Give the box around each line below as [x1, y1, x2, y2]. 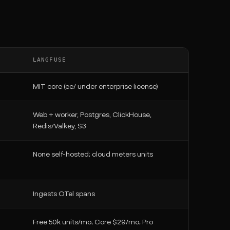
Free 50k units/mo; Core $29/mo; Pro [33, 219, 153, 226]
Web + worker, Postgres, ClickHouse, [33, 111, 151, 119]
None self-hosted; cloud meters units [33, 151, 153, 158]
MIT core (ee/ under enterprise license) [33, 83, 158, 90]
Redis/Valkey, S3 [33, 123, 86, 130]
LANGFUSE [33, 56, 66, 63]
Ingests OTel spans [33, 190, 95, 198]
